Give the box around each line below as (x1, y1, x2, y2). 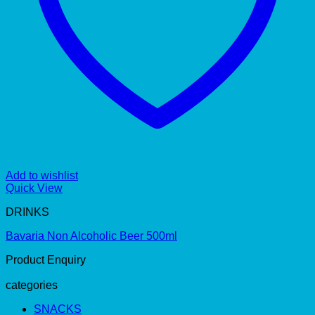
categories (6, 278, 58, 291)
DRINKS (6, 205, 49, 218)
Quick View (6, 181, 63, 194)
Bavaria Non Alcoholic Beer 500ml (6, 229, 177, 242)
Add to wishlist (6, 169, 78, 181)
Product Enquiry (6, 253, 86, 266)
